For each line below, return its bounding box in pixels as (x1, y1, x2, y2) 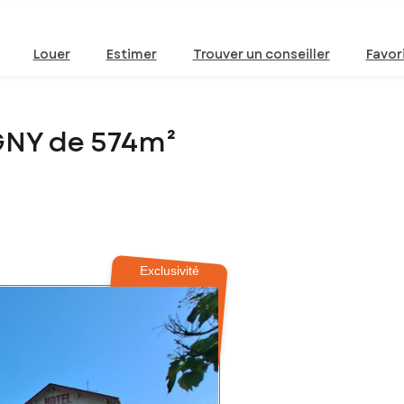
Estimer (106, 45, 157, 63)
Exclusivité (140, 263, 200, 279)
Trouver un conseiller (192, 45, 330, 63)
